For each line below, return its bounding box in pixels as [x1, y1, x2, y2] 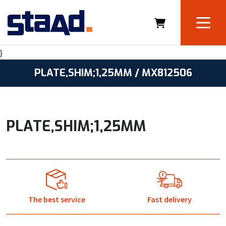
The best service [28, 194, 85, 204]
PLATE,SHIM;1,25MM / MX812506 [34, 66, 192, 80]
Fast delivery [147, 194, 192, 204]
